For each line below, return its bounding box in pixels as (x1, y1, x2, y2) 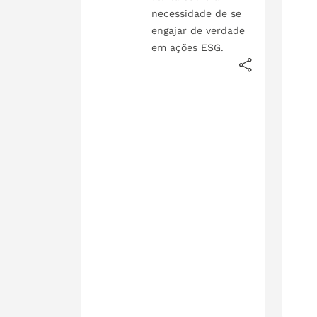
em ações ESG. (151, 41, 224, 53)
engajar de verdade (151, 24, 246, 36)
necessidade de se (151, 7, 242, 19)
